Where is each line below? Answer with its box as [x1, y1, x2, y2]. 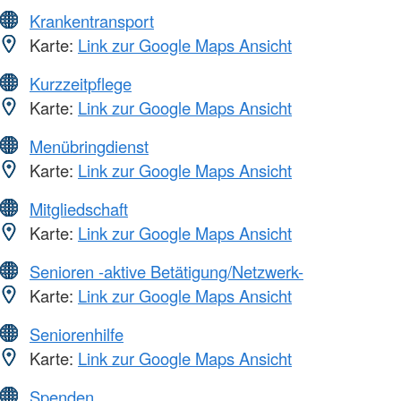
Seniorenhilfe [30, 321, 124, 346]
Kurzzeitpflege [30, 71, 132, 95]
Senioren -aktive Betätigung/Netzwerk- [30, 259, 303, 283]
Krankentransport [30, 8, 154, 32]
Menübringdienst [30, 133, 149, 158]
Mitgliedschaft [30, 196, 128, 220]
